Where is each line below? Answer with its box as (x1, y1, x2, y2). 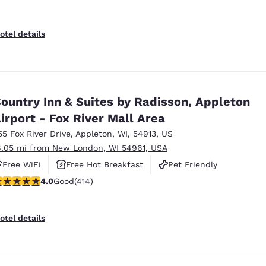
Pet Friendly (168, 159, 217, 169)
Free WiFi (2, 159, 41, 169)
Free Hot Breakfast (66, 159, 143, 169)
